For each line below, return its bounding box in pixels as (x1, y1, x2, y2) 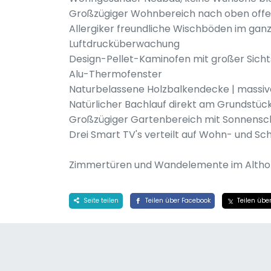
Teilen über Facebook (143, 196, 211, 205)
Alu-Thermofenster (69, 67, 162, 81)
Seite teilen (81, 196, 119, 205)
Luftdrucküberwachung (69, 37, 180, 51)
